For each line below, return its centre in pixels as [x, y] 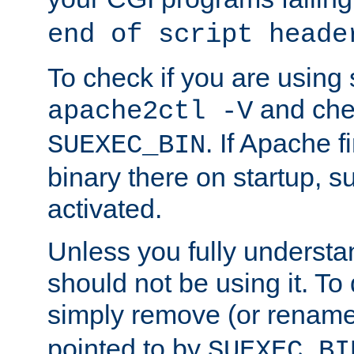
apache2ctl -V [150, 112]
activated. [105, 209]
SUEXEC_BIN [126, 146]
